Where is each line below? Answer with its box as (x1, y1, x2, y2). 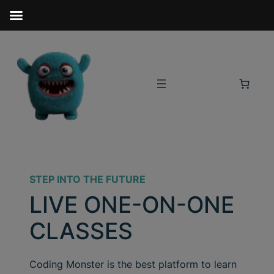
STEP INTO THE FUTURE (29, 173, 146, 186)
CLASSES (29, 218, 133, 245)
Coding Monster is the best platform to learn (29, 257, 237, 270)
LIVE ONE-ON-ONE (29, 191, 234, 219)
